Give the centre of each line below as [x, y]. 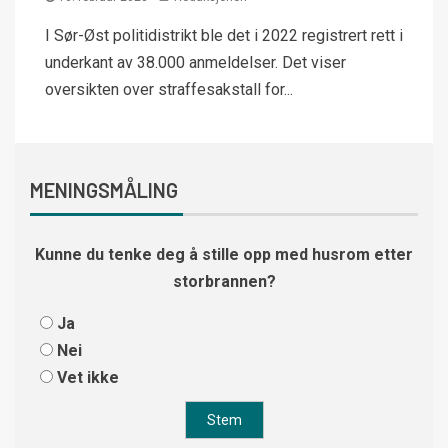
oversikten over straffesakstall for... [169, 89]
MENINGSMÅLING [104, 190]
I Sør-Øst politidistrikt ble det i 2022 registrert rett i [224, 35]
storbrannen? [224, 281]
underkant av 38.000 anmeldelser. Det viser [195, 62]
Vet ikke [88, 377]
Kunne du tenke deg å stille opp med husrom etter [224, 254]
